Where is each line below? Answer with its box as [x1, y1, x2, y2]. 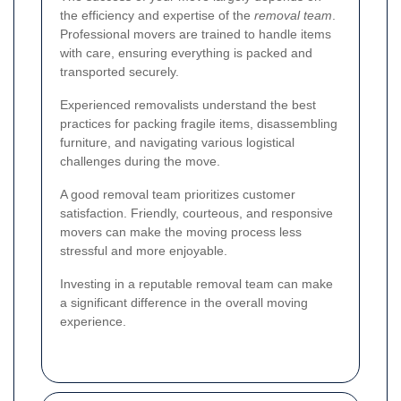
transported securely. [60, 64, 179, 80]
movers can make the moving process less [60, 225, 302, 240]
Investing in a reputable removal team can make [60, 277, 333, 292]
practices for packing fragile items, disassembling [60, 116, 337, 132]
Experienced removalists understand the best [60, 98, 316, 113]
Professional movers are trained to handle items [60, 27, 331, 42]
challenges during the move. [60, 154, 220, 169]
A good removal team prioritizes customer [60, 187, 295, 202]
